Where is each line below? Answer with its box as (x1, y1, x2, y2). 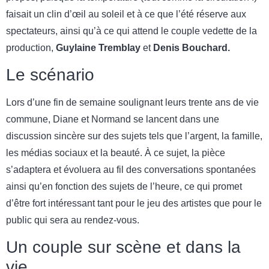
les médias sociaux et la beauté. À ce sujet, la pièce (6, 147, 225, 158)
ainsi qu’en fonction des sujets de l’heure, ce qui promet (6, 181, 242, 192)
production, (6, 42, 56, 53)
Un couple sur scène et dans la (6, 238, 241, 257)
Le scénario (6, 65, 94, 84)
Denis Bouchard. (153, 42, 230, 53)
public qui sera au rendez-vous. (6, 214, 139, 225)
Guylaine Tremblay (56, 42, 141, 53)
